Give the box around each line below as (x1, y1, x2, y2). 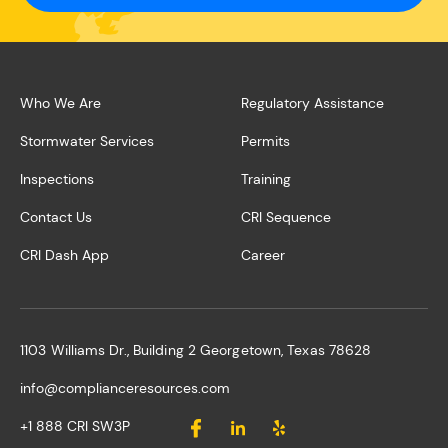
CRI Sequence (241, 208, 331, 226)
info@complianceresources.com (20, 379, 230, 397)
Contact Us (20, 208, 92, 226)
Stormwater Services (20, 132, 154, 150)
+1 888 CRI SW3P (20, 417, 130, 435)
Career (241, 246, 285, 264)
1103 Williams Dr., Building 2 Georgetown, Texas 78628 (20, 341, 372, 359)
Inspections (20, 170, 94, 188)
